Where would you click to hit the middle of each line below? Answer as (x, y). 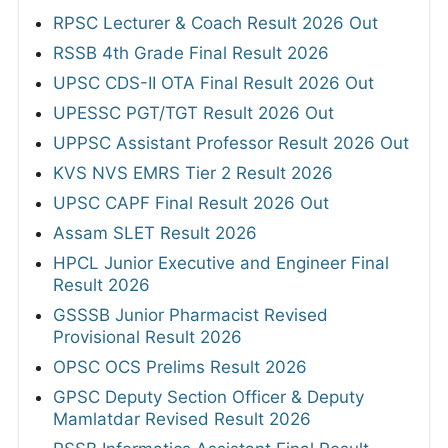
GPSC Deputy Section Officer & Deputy (208, 397)
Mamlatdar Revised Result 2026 (182, 419)
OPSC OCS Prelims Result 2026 (180, 367)
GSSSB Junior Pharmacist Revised (190, 315)
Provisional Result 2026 (147, 337)
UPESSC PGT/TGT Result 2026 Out (193, 113)
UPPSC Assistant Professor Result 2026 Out (231, 143)
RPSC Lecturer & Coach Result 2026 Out (215, 23)
